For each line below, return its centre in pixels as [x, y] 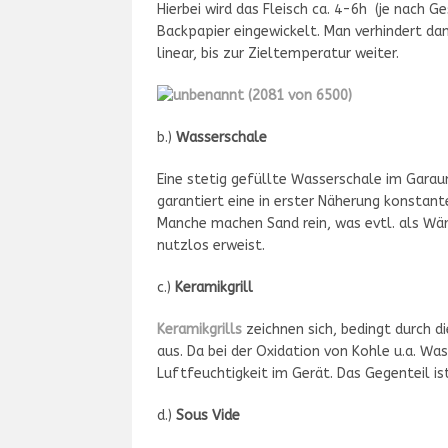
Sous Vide [208, 415]
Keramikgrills [199, 329]
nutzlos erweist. [211, 245]
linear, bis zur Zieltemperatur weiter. [278, 53]
